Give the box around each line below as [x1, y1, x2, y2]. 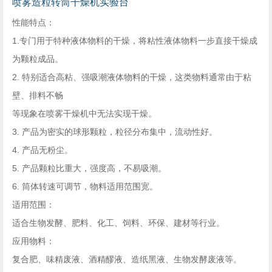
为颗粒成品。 [12, 54, 63, 64]
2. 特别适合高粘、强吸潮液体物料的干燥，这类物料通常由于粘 [12, 72, 251, 82]
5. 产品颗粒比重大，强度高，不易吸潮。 [12, 163, 166, 173]
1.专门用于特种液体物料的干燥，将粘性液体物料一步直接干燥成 [12, 36, 257, 46]
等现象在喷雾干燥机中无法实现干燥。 [12, 109, 157, 118]
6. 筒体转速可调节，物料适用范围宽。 [12, 182, 158, 191]
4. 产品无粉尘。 [12, 145, 73, 155]
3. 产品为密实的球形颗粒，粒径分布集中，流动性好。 [12, 127, 217, 137]
